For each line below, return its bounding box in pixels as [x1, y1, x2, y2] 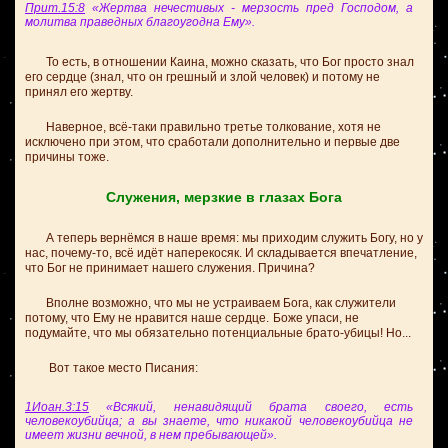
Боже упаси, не [273, 311, 359, 325]
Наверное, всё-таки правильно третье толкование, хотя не [25, 120, 381, 134]
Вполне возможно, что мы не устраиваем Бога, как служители [25, 296, 396, 310]
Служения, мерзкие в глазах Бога [106, 189, 342, 205]
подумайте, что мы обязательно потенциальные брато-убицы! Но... [25, 326, 411, 340]
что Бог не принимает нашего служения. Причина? [25, 261, 315, 275]
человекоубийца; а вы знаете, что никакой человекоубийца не [25, 414, 413, 428]
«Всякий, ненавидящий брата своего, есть [89, 400, 413, 414]
